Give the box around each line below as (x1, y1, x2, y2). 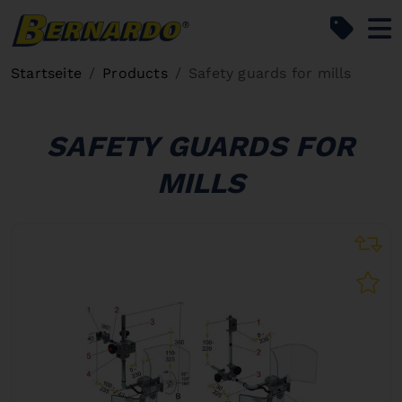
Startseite (11, 65, 82, 82)
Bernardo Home (189, 17, 302, 34)
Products (102, 65, 168, 82)
